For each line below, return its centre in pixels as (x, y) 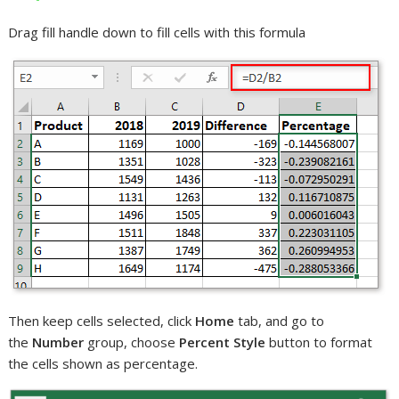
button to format (319, 342)
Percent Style (223, 342)
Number (58, 342)
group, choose (132, 342)
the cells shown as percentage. (103, 363)
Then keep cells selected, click (102, 320)
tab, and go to (280, 320)
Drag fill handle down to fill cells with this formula (157, 32)
